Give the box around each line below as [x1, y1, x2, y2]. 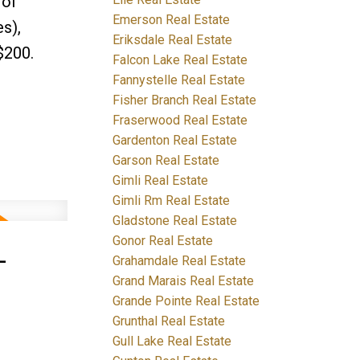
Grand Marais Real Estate [112, 272, 255, 288]
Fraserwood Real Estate [112, 112, 248, 128]
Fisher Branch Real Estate [112, 92, 257, 108]
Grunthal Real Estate [112, 313, 226, 329]
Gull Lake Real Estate [112, 333, 232, 349]
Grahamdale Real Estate [112, 252, 247, 268]
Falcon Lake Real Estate [112, 51, 248, 67]
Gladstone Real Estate [112, 212, 238, 228]
